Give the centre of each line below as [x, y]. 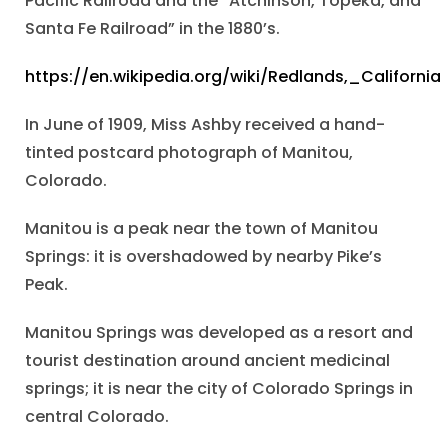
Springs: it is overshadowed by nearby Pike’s [203, 256]
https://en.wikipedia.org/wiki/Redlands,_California [233, 76]
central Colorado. [97, 416]
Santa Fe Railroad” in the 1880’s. [152, 28]
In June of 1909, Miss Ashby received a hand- [205, 124]
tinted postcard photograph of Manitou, [189, 152]
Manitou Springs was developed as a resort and [219, 332]
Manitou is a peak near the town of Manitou [201, 228]
